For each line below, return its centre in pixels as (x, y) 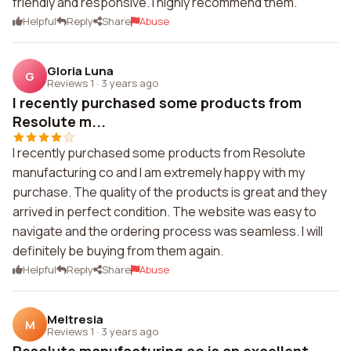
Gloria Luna (80, 71)
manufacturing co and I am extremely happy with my (159, 172)
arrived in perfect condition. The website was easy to (165, 212)
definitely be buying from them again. (118, 251)
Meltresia (75, 319)
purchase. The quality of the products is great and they (170, 192)
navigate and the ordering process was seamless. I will (168, 231)
